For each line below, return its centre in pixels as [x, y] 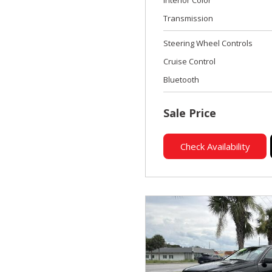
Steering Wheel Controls [208, 43]
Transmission [188, 18]
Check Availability [215, 146]
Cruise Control [189, 61]
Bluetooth [181, 79]
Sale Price [190, 113]
